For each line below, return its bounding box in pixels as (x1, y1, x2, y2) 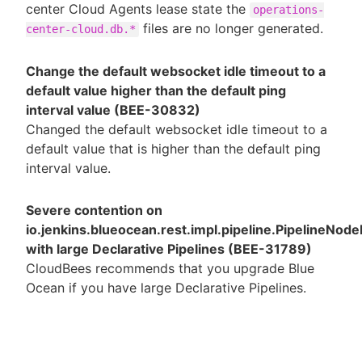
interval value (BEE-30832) (26, 101, 200, 118)
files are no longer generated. (139, 19, 323, 36)
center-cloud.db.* (26, 22, 136, 36)
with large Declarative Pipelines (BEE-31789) (26, 241, 312, 258)
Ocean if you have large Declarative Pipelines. (26, 280, 306, 297)
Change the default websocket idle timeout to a (26, 62, 326, 79)
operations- (253, 2, 324, 16)
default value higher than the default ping (26, 82, 286, 99)
